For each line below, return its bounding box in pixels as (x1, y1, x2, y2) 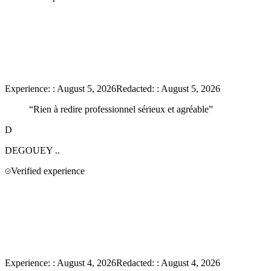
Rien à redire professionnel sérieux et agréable (33, 104, 209, 115)
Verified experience (11, 166, 85, 177)
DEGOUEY (5, 145, 53, 156)
